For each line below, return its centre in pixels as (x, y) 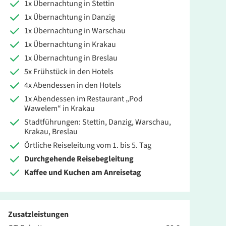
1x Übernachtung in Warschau (75, 31)
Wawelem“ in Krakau (60, 109)
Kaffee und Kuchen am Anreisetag (83, 173)
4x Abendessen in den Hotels (73, 86)
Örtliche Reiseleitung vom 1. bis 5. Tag (88, 146)
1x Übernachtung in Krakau (70, 45)
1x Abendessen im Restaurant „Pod (83, 99)
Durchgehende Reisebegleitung (79, 159)
